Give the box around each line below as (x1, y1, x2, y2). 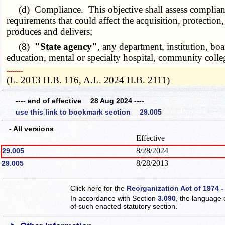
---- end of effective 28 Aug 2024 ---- (16, 97, 144, 105)
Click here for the (70, 184, 127, 192)
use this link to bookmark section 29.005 (16, 107, 162, 116)
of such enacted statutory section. (70, 202, 178, 210)
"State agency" (35, 41, 98, 52)
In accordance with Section (70, 194, 158, 202)
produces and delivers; (7, 26, 93, 37)
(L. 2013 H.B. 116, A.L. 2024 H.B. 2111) (7, 74, 170, 85)
